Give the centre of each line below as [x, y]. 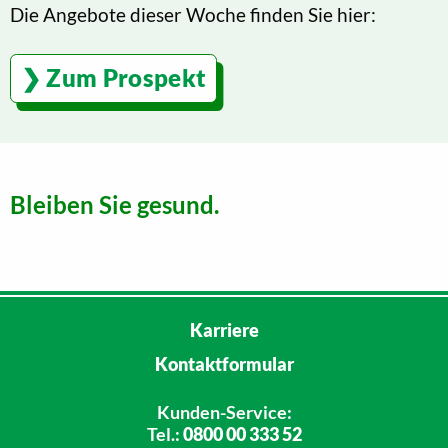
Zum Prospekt [126, 78]
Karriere [224, 330]
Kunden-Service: [224, 412]
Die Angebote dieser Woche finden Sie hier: [193, 14]
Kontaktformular [224, 364]
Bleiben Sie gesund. [114, 205]
